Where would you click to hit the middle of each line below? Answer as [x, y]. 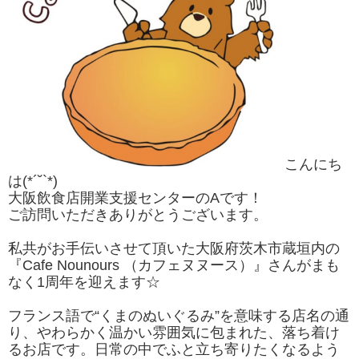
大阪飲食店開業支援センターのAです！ [135, 198]
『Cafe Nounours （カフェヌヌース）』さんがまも [174, 265]
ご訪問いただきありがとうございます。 [138, 215]
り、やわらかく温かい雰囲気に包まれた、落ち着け [174, 333]
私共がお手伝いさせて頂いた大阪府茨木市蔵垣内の [174, 248]
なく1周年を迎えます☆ [84, 282]
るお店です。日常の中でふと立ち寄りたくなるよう [174, 349]
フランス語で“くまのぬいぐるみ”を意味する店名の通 [179, 316]
